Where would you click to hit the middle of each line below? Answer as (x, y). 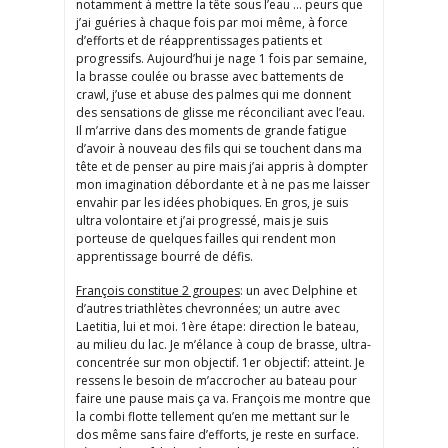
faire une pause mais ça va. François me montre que (223, 399)
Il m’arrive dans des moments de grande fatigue (211, 131)
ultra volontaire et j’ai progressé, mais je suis (202, 221)
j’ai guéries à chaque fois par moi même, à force (212, 23)
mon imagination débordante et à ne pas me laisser (223, 185)
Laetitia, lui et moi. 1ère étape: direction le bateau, (217, 327)
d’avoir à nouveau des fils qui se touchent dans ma (219, 149)
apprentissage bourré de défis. (164, 257)
